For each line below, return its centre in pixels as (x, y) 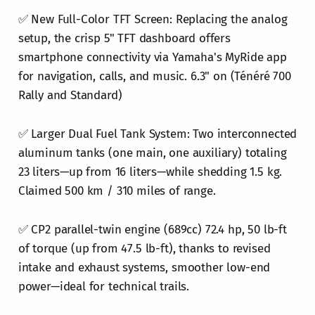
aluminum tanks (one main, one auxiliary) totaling (152, 153)
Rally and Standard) (70, 95)
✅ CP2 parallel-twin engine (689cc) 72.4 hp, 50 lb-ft (152, 229)
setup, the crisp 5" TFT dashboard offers (124, 38)
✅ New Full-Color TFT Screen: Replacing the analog (153, 19)
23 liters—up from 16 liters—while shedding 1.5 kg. (150, 172)
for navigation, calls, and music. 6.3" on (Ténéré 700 (154, 76)
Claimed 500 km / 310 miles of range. (117, 191)
